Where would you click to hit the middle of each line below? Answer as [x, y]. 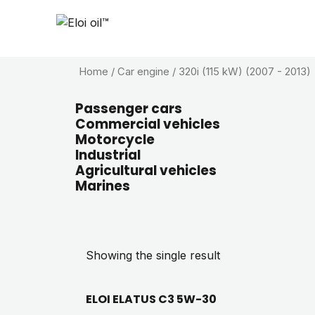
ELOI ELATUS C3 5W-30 [151, 299]
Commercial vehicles [148, 124]
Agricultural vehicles [146, 170]
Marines [103, 186]
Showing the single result [153, 255]
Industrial [108, 155]
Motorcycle [115, 139]
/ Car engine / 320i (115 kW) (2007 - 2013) [210, 72]
